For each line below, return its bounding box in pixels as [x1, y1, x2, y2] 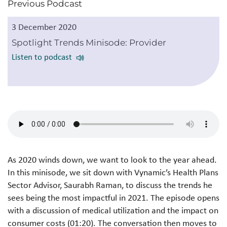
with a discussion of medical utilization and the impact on [8, 204, 218, 216]
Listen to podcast [12, 51, 72, 62]
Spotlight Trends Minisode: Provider [12, 37, 166, 48]
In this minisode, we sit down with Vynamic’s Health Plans [8, 166, 218, 178]
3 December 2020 [12, 21, 77, 33]
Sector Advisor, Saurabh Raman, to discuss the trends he [8, 179, 212, 191]
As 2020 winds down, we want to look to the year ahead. [8, 154, 217, 166]
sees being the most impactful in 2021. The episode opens [8, 192, 219, 204]
